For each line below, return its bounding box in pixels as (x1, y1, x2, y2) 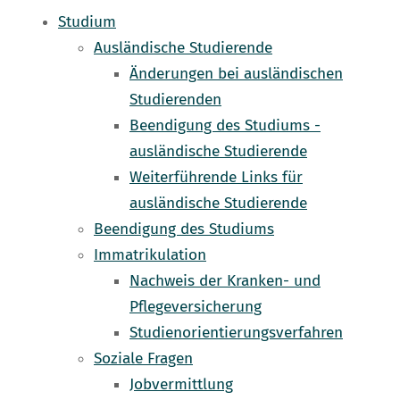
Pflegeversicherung (129, 297, 262, 317)
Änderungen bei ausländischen (129, 64, 343, 84)
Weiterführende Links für (129, 168, 303, 187)
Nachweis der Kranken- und (129, 271, 321, 291)
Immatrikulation (94, 246, 206, 265)
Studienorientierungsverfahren (129, 323, 343, 343)
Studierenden (129, 90, 221, 110)
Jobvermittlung (129, 375, 233, 395)
